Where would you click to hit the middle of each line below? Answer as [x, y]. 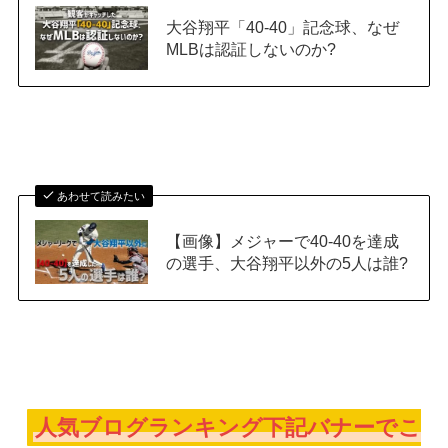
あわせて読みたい [101, 195]
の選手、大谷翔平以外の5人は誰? [287, 262]
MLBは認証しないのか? [251, 49]
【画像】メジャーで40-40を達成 [283, 240]
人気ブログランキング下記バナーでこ [227, 428]
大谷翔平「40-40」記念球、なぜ [283, 27]
